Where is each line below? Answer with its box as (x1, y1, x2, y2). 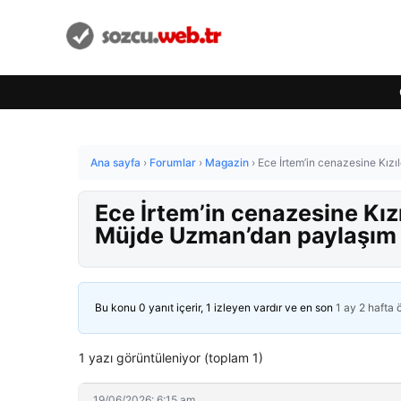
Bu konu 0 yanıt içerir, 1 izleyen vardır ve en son (95, 301, 336, 314)
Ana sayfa (90, 156, 141, 169)
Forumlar (149, 156, 196, 169)
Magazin (205, 156, 249, 169)
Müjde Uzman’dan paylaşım (95, 222, 397, 249)
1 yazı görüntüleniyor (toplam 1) (79, 350, 263, 365)
